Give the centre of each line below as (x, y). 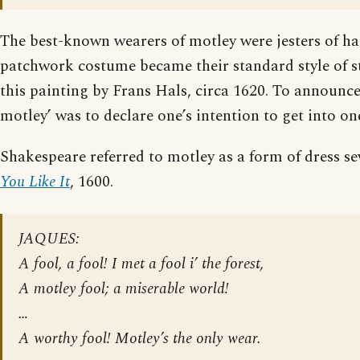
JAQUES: (49, 239)
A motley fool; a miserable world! (124, 288)
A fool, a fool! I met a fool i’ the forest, (141, 264)
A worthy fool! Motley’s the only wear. (140, 338)
